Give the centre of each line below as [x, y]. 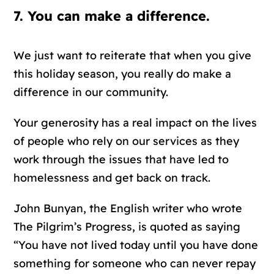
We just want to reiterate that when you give [133, 56]
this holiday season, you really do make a [123, 74]
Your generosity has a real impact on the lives [135, 123]
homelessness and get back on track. [112, 178]
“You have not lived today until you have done [136, 245]
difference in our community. [91, 92]
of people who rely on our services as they [127, 141]
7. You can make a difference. [112, 16]
